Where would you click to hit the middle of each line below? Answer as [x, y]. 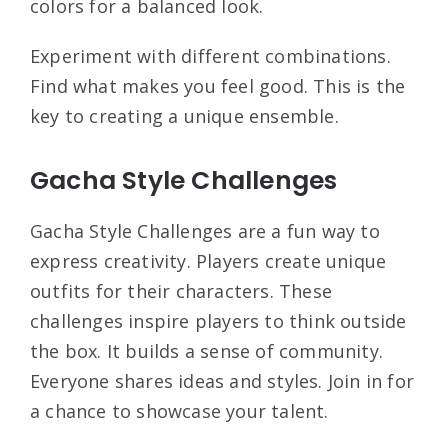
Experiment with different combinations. [210, 56]
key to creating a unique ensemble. [184, 116]
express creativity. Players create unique [208, 261]
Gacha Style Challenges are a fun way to [205, 231]
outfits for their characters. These [181, 291]
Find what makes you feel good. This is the [218, 86]
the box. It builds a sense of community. [207, 351]
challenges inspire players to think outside [218, 321]
